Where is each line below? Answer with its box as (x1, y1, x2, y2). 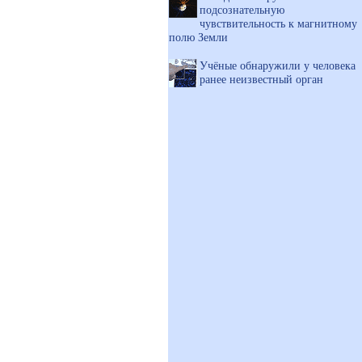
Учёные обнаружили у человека (200, 59, 356, 72)
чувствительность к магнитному (200, 17, 357, 30)
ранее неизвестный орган (200, 73, 323, 86)
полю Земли (169, 31, 228, 44)
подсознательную (200, 3, 284, 16)
